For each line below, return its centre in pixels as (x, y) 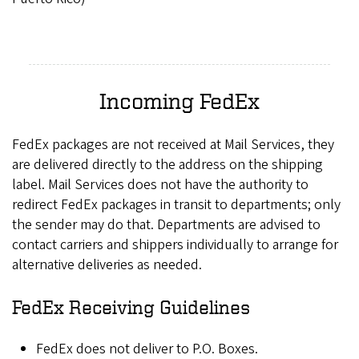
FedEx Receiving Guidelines (131, 307)
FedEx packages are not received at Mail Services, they (173, 144)
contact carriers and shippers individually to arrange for (175, 244)
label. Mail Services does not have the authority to (160, 184)
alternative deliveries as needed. (109, 264)
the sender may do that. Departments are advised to (166, 224)
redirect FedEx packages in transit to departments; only (176, 204)
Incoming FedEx (179, 100)
